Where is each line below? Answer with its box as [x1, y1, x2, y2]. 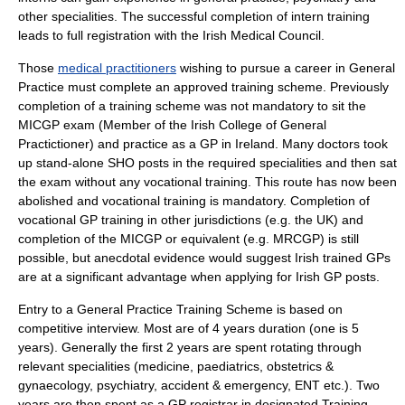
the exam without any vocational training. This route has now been [18, 174, 397, 189]
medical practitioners [58, 61, 176, 75]
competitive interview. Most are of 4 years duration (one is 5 [18, 321, 359, 335]
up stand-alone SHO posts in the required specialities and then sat [18, 155, 397, 170]
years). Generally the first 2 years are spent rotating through [18, 340, 362, 354]
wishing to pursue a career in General [176, 61, 395, 75]
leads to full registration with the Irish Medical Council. [18, 28, 325, 42]
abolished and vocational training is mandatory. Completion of [18, 193, 370, 208]
